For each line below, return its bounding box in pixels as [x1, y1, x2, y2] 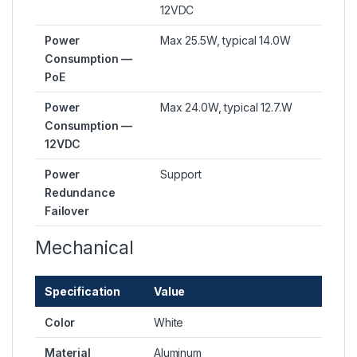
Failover [45, 204, 89, 218]
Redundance [45, 186, 116, 200]
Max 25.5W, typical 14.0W [160, 33, 291, 48]
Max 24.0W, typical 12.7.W [160, 100, 292, 115]
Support [160, 167, 202, 182]
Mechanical [35, 237, 134, 260]
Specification [45, 284, 121, 299]
